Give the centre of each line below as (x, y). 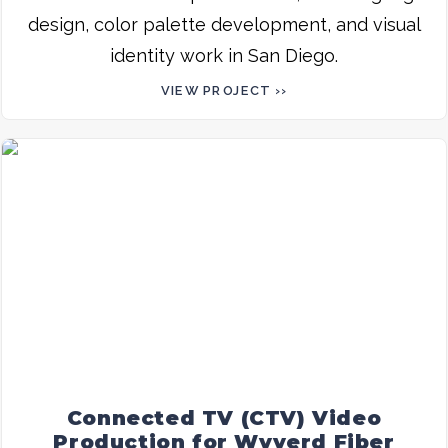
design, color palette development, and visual (224, 24)
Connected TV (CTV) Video (224, 417)
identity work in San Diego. (224, 55)
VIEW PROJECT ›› (224, 90)
